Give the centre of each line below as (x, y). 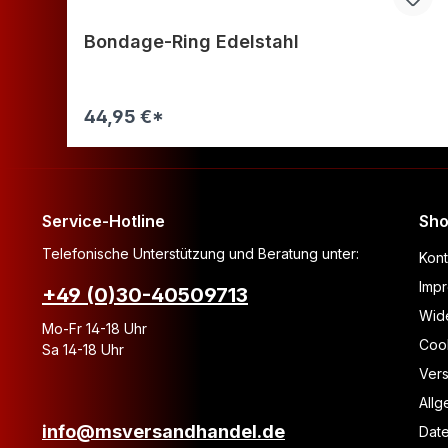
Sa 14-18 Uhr (83, 350)
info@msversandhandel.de (163, 432)
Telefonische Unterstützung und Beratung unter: (200, 254)
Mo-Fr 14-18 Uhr (94, 329)
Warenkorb (258, 160)
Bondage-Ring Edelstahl (191, 42)
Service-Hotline (103, 221)
